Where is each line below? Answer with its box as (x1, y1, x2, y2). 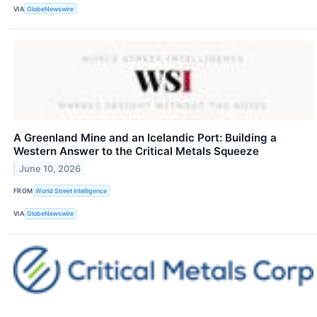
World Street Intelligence (35, 186, 108, 195)
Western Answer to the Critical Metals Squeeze (13, 144, 259, 158)
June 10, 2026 (19, 163, 81, 175)
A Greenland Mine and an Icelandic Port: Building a (13, 131, 277, 145)
